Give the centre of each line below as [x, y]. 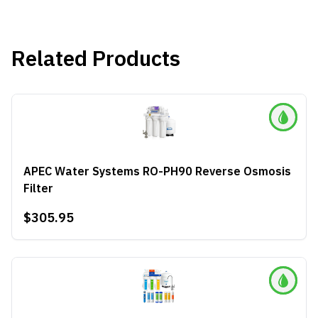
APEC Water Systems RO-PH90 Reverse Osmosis [157, 171]
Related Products [96, 58]
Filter [38, 188]
